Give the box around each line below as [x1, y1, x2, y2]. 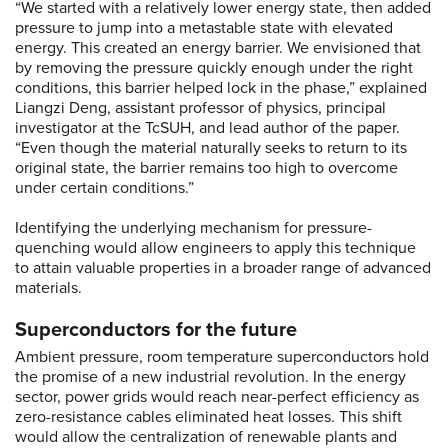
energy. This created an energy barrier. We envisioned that [15, 38, 421, 59]
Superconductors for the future [15, 318, 302, 343]
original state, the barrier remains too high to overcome [15, 158, 398, 179]
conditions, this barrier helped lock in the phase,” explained [15, 78, 427, 99]
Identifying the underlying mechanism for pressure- [15, 218, 372, 239]
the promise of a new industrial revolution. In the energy [15, 366, 406, 387]
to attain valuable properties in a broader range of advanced [15, 258, 431, 279]
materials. [15, 278, 86, 299]
